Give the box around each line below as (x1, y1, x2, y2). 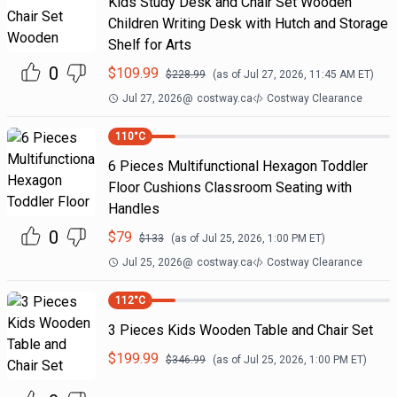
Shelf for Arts (107, 36, 191, 53)
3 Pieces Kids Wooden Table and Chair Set (107, 322, 373, 339)
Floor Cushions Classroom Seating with (107, 179, 352, 196)
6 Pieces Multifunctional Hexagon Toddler (107, 158, 368, 175)
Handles (107, 200, 160, 217)
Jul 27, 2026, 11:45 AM (243, 68, 355, 81)
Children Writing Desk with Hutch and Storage (107, 15, 388, 32)
